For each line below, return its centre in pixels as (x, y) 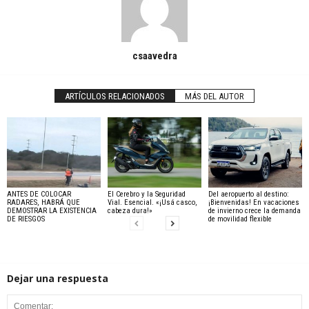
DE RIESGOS (26, 219)
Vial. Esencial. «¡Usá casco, (152, 202)
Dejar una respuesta (58, 278)
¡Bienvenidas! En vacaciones (253, 202)
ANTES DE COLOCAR (39, 194)
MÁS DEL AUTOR (215, 96)
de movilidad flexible (240, 219)
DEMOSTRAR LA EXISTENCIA (52, 210)
